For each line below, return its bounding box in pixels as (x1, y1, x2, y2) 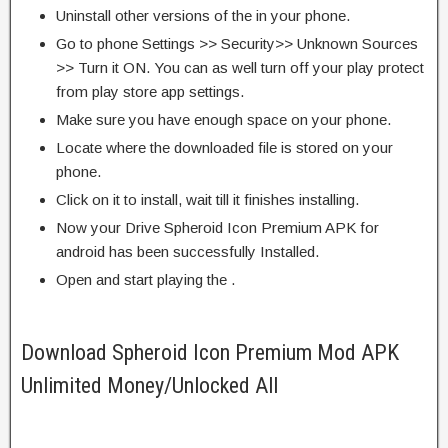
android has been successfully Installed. (56, 242, 319, 260)
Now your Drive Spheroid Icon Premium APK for (56, 218, 379, 236)
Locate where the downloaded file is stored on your (56, 138, 393, 156)
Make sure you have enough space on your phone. (56, 110, 391, 128)
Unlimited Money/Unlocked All (21, 372, 278, 398)
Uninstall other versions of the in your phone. (56, 6, 350, 24)
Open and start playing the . (56, 270, 235, 288)
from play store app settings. (56, 82, 244, 100)
